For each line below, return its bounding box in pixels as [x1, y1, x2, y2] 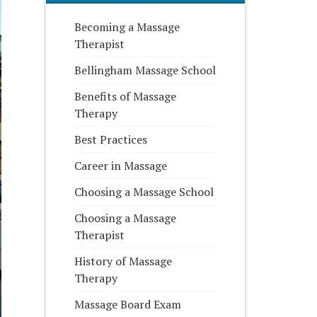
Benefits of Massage [74, 88, 177, 104]
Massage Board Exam [74, 296, 182, 312]
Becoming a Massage [74, 19, 180, 35]
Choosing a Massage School [74, 184, 214, 200]
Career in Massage [74, 158, 168, 173]
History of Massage [74, 253, 173, 269]
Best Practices [74, 132, 148, 147]
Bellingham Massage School [74, 62, 217, 78]
